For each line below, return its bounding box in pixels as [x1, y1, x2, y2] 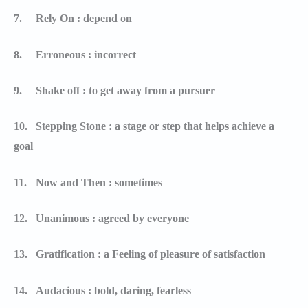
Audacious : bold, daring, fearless [36, 284, 191, 296]
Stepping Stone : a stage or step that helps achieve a [36, 120, 274, 133]
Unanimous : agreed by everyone [36, 212, 189, 225]
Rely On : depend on [36, 12, 132, 25]
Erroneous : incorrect [36, 48, 136, 60]
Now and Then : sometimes [36, 176, 162, 188]
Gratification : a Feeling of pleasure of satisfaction [36, 248, 265, 261]
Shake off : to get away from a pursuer [36, 85, 215, 97]
